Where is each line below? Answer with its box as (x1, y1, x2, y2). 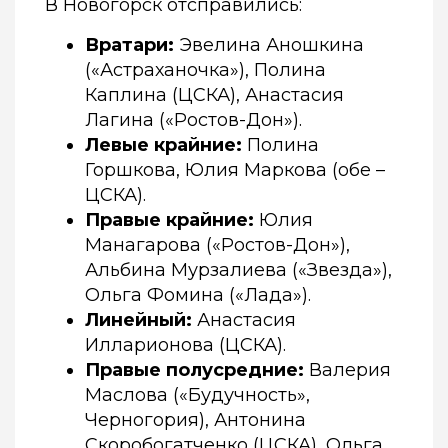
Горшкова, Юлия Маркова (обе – (85, 159, 385, 182)
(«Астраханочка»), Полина (85, 59, 326, 82)
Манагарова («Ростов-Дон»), (85, 234, 350, 257)
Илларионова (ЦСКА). (85, 334, 286, 357)
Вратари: (85, 34, 174, 57)
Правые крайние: (85, 209, 254, 232)
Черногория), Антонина (85, 409, 306, 432)
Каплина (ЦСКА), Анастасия (85, 84, 344, 107)
